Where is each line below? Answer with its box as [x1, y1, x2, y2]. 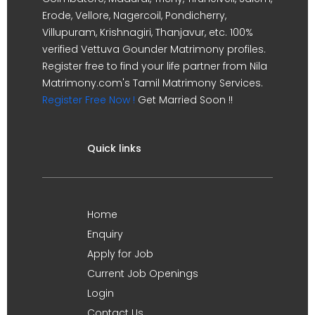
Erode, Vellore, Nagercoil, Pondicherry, [42, 8, 226, 22]
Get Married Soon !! [135, 92, 233, 107]
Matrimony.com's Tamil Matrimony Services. [42, 75, 263, 90]
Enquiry [87, 226, 123, 241]
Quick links [87, 141, 141, 155]
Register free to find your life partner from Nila [42, 58, 267, 73]
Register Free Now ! [42, 92, 135, 107]
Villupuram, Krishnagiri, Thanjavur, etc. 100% [42, 25, 253, 39]
